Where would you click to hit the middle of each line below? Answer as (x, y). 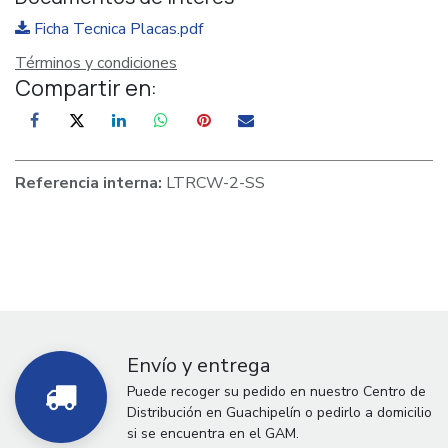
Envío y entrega (198, 365)
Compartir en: (86, 88)
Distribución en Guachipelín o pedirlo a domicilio (279, 412)
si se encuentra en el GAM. (213, 433)
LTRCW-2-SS (215, 182)
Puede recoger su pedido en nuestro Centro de (276, 391)
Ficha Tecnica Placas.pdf (116, 29)
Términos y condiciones (96, 63)
